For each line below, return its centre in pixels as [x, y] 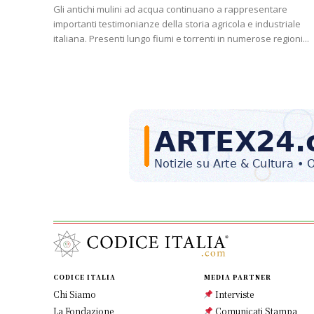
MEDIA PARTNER [237, 278]
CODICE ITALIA [84, 278]
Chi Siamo [75, 294]
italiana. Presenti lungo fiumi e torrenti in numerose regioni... [181, 39]
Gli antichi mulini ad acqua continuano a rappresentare [170, 9]
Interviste [234, 294]
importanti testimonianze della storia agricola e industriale [177, 24]
